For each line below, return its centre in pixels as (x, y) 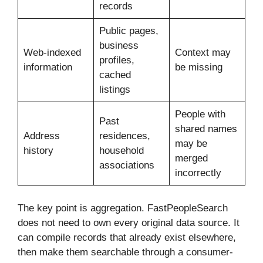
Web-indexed (52, 53)
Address (41, 136)
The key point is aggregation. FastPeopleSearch (123, 208)
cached (115, 75)
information (48, 68)
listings (114, 90)
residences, (124, 136)
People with (200, 114)
